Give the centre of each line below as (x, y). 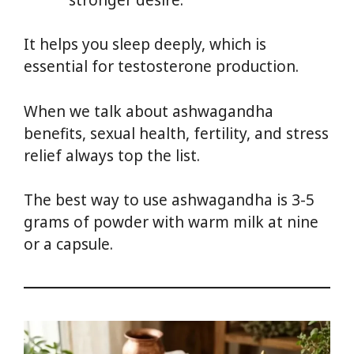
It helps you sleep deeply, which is (145, 45)
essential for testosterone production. (161, 67)
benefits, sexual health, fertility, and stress (176, 133)
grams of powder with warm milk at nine (171, 222)
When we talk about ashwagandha (149, 111)
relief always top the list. (112, 155)
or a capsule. (68, 245)
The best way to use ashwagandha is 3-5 (169, 200)
